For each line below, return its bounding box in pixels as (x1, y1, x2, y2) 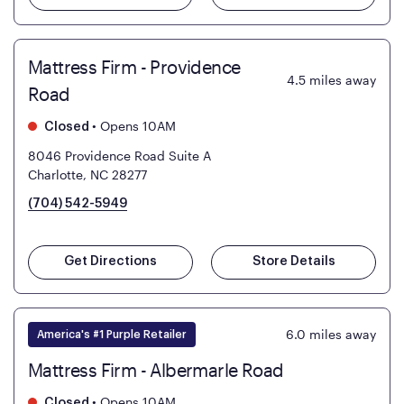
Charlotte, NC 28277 (28, 167, 147, 183)
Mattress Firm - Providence (28, 56, 241, 78)
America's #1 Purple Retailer (37, 329, 187, 341)
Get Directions (64, 255, 157, 269)
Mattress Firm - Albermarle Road (28, 359, 284, 381)
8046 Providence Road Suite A (28, 148, 211, 164)
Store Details (252, 255, 335, 269)
